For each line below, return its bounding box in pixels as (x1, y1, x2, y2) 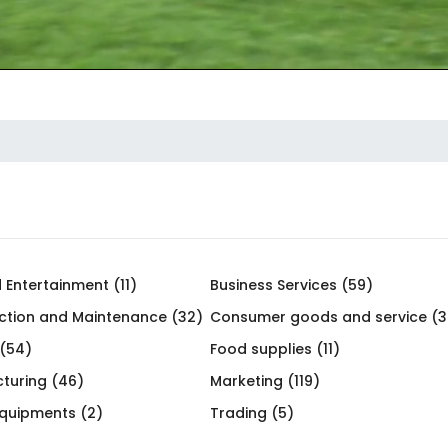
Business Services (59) (209, 274, 373, 295)
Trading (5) (209, 402, 294, 423)
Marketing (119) (209, 370, 320, 391)
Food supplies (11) (209, 338, 340, 359)
